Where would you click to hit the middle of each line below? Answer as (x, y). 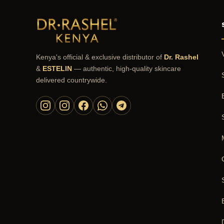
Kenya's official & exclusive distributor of (100, 57)
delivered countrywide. (71, 80)
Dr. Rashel (181, 57)
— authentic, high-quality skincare (126, 69)
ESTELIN (57, 69)
